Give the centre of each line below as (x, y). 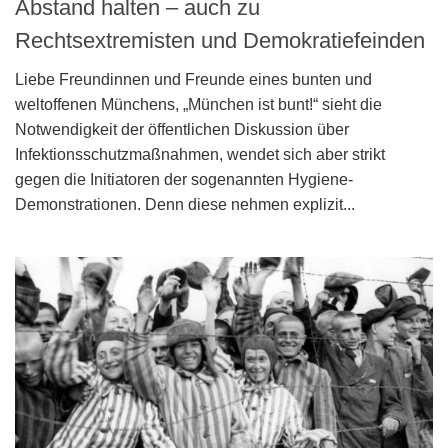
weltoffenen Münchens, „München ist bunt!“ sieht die (198, 105)
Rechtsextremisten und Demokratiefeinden (220, 41)
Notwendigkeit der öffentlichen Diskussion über (184, 130)
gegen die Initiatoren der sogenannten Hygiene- (184, 180)
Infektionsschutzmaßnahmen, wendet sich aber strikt (200, 155)
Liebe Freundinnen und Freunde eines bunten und (193, 80)
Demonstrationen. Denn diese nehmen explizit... (185, 205)
